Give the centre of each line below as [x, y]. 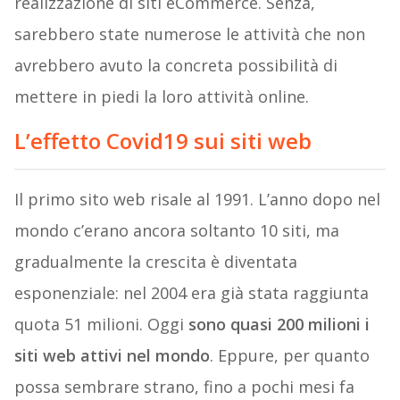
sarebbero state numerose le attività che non [189, 34]
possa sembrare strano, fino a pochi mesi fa [184, 387]
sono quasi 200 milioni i [276, 325]
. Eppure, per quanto [289, 356]
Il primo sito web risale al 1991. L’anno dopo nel [197, 200]
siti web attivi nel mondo [112, 356]
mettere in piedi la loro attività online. [161, 97]
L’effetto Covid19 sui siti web [162, 141]
